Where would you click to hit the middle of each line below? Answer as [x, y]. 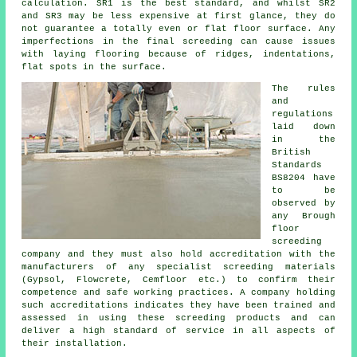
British [292, 152]
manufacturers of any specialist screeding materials [178, 267]
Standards [297, 165]
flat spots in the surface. [94, 67]
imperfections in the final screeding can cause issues [178, 41]
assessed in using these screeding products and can [178, 318]
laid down [304, 126]
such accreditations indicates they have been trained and [178, 305]
